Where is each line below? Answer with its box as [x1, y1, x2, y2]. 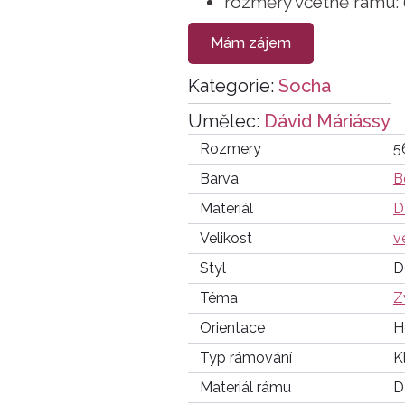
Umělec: [188, 110, 264, 132]
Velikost [199, 230, 252, 247]
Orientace [199, 319, 265, 336]
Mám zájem [211, 34, 291, 52]
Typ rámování [199, 349, 292, 366]
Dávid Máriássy [264, 110, 391, 132]
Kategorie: [188, 75, 278, 97]
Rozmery [199, 140, 261, 157]
